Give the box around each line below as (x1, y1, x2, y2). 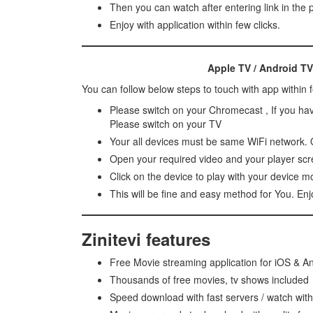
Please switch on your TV (110, 117, 221, 131)
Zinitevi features (82, 227, 210, 252)
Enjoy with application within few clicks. (110, 17, 280, 32)
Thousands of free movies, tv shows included (110, 272, 309, 287)
